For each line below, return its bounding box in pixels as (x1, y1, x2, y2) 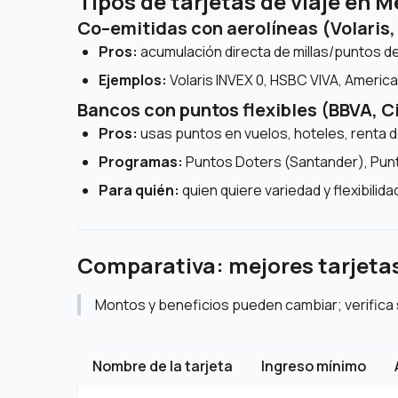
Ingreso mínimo (261, 356, 366, 376)
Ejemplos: (99, 70, 167, 90)
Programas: (99, 152, 183, 171)
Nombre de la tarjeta (92, 356, 233, 376)
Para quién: (99, 180, 179, 200)
